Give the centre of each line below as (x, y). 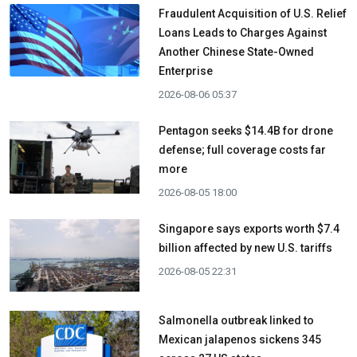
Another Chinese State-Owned (236, 52)
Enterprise (185, 71)
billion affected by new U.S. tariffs (245, 248)
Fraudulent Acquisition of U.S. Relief (252, 14)
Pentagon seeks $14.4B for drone (245, 131)
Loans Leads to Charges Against (242, 33)
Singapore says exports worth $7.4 (249, 229)
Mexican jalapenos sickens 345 (239, 340)
